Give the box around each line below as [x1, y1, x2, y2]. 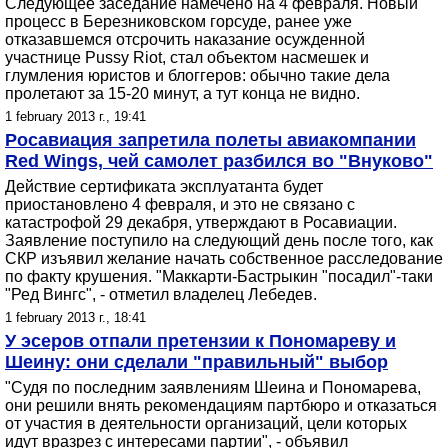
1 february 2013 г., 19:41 [5, 109, 146, 124]
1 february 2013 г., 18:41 [5, 310, 146, 325]
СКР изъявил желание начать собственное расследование [5, 250, 443, 267]
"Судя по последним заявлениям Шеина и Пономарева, [5, 379, 421, 396]
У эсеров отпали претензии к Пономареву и [5, 331, 396, 351]
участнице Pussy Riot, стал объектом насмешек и [5, 49, 369, 66]
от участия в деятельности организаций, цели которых [5, 415, 407, 432]
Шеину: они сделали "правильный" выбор [5, 352, 388, 372]
